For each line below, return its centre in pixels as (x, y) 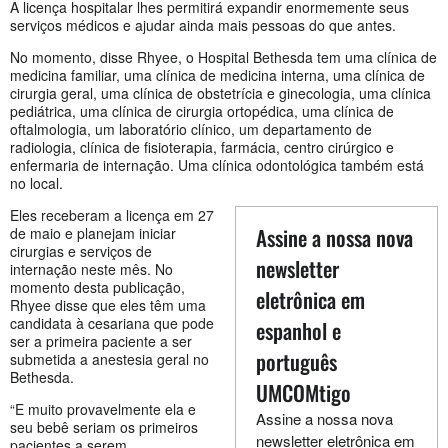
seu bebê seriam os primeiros (104, 427)
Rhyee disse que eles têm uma (108, 305)
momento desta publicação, (97, 287)
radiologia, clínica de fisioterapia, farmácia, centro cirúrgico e (202, 147)
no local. (36, 183)
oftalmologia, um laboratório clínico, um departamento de (191, 129)
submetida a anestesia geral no (109, 359)
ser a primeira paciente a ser (101, 341)
